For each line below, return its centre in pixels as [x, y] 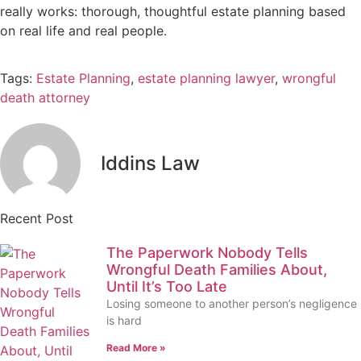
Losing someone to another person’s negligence [232, 303]
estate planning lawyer [206, 78]
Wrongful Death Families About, [217, 269]
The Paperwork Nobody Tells [207, 252]
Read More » [136, 347]
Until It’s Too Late [167, 286]
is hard [124, 320]
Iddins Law [150, 163]
